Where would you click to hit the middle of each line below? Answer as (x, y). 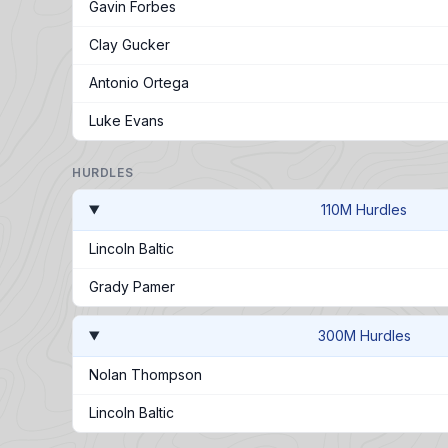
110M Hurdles (364, 209)
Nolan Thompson (145, 374)
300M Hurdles (364, 335)
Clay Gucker (129, 44)
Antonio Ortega (139, 82)
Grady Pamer (132, 286)
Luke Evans (126, 120)
